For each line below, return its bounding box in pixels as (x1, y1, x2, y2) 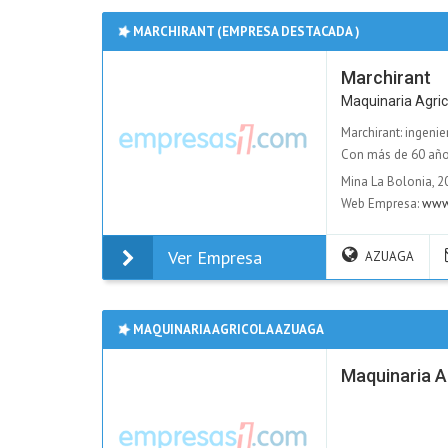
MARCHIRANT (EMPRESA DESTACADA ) (130, 23, 360, 40)
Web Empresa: (341, 194, 422, 212)
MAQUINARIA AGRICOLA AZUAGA (130, 321, 324, 338)
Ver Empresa (167, 246, 262, 270)
